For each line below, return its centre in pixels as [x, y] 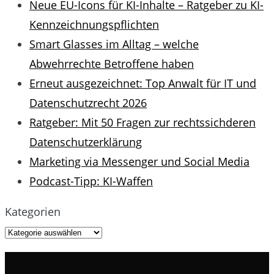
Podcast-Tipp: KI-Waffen [91, 181]
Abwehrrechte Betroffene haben [112, 64]
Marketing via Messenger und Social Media [139, 162]
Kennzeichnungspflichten [94, 25]
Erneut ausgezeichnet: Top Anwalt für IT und [143, 83]
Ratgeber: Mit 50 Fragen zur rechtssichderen [143, 123]
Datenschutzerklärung [86, 142]
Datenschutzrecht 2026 [88, 103]
